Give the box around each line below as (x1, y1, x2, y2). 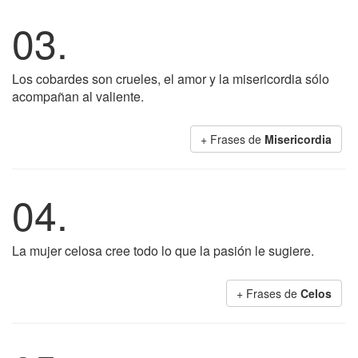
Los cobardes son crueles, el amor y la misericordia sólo (12, 70, 329, 88)
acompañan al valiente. (12, 87, 144, 105)
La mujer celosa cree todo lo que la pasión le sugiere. (12, 241, 314, 260)
